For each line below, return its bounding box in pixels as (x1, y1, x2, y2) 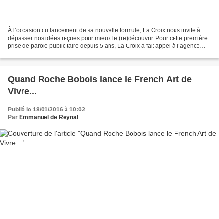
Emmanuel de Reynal (19, 114, 78, 121)
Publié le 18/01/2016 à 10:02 (8, 106, 85, 113)
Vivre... (8, 87, 37, 97)
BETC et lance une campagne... (8, 50, 92, 58)
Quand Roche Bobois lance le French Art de (8, 74, 192, 85)
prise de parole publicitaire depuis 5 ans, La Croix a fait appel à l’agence (8, 43, 200, 50)
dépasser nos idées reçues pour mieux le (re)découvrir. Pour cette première (8, 35, 208, 42)
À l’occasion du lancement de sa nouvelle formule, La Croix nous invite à (8, 27, 200, 34)
